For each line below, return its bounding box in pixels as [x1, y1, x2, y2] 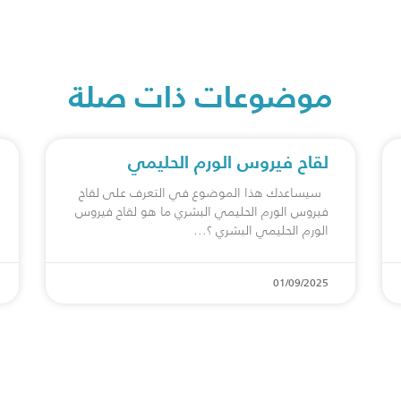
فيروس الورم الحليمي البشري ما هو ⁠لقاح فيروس [75, 201, 329, 221]
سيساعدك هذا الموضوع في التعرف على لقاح [79, 183, 329, 202]
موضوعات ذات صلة [69, 71, 332, 122]
